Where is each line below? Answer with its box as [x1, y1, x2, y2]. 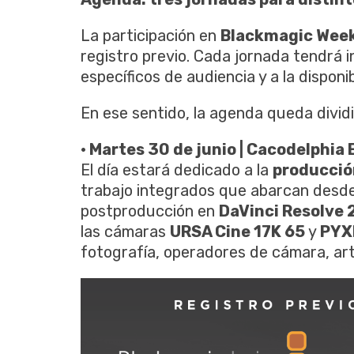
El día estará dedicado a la [81, 160, 273, 179]
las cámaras [81, 221, 170, 241]
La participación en [81, 25, 220, 45]
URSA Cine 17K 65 [170, 221, 305, 241]
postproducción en [81, 201, 219, 220]
